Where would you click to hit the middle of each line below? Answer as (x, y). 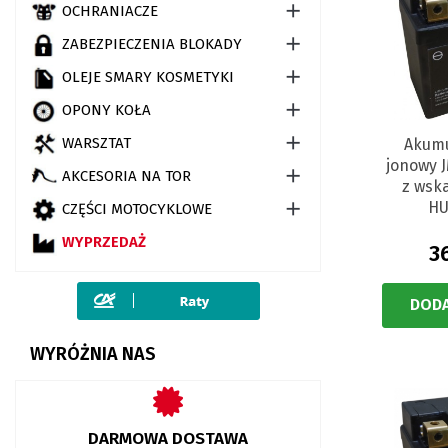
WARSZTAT (96, 142)
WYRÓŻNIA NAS (93, 354)
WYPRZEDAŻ (104, 241)
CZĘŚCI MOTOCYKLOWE (137, 208)
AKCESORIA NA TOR (126, 175)
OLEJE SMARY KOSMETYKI (148, 76)
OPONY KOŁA (106, 109)
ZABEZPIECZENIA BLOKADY (152, 43)
